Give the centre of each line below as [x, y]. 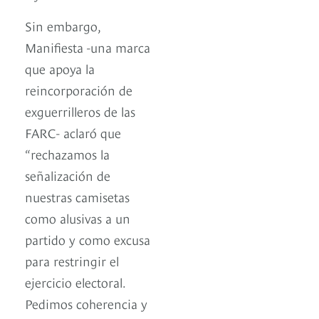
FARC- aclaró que [73, 132]
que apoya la [60, 68]
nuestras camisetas [77, 196]
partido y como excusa [88, 239]
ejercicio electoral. [75, 281]
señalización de [68, 174]
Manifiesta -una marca [88, 46]
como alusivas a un [78, 217]
